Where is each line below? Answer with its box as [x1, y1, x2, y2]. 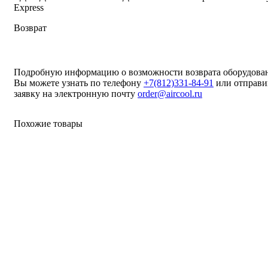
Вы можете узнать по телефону [14, 78, 144, 89]
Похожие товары [14, 118, 83, 129]
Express [14, 2, 44, 13]
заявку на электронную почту [14, 89, 138, 99]
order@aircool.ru [138, 89, 202, 99]
